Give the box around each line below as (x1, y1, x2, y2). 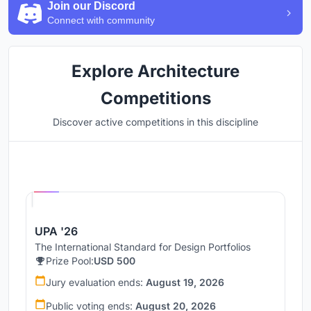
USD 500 (94, 255, 135, 267)
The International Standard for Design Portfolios (35, 241, 251, 253)
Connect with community (47, 15, 155, 26)
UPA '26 (35, 224, 78, 239)
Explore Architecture (72, 61, 239, 82)
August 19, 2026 (146, 276, 224, 289)
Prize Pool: (46, 255, 94, 267)
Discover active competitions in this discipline (53, 116, 258, 128)
